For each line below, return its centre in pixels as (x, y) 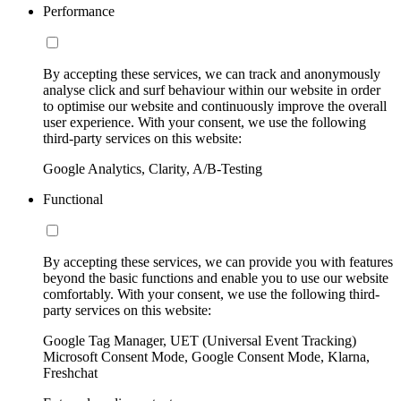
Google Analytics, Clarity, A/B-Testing (153, 169)
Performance (79, 12)
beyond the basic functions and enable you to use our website (216, 278)
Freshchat (70, 373)
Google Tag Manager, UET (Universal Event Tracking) (200, 341)
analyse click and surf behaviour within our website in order (212, 90)
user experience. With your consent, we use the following (205, 123)
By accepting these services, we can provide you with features (218, 262)
